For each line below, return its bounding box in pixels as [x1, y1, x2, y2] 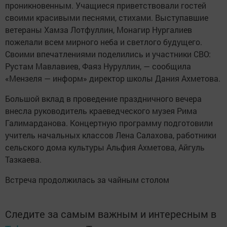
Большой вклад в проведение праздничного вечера [5, 93, 202, 104]
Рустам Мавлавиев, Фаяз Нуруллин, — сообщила [5, 61, 191, 72]
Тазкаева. [5, 154, 44, 165]
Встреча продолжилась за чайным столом [5, 174, 169, 185]
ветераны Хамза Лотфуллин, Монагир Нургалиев [5, 24, 192, 35]
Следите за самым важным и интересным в [5, 207, 216, 221]
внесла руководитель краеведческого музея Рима [5, 105, 197, 117]
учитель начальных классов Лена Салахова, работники [5, 130, 216, 141]
